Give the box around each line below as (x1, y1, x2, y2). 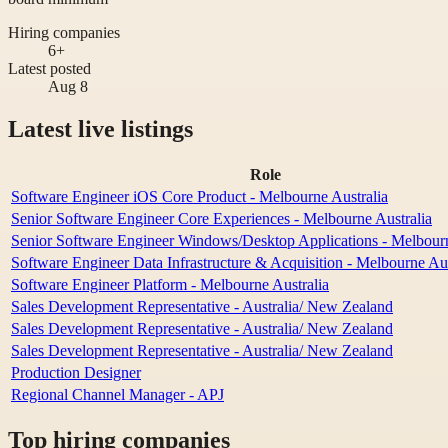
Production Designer (11, 363, 141, 381)
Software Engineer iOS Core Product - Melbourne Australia (11, 187, 388, 205)
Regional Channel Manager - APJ (11, 385, 224, 403)
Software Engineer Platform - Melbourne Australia (11, 275, 329, 293)
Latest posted (8, 59, 91, 77)
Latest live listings (8, 115, 193, 142)
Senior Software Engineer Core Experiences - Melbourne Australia (11, 209, 432, 227)
